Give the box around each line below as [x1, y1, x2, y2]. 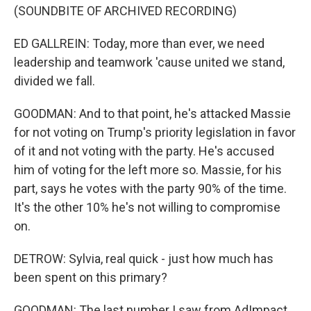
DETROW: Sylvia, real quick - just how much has [14, 251, 274, 266]
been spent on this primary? [14, 270, 167, 285]
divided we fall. [14, 74, 95, 88]
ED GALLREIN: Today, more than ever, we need [14, 36, 264, 51]
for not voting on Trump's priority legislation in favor [14, 125, 296, 140]
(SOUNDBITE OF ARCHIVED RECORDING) [14, 3, 237, 18]
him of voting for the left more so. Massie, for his [14, 162, 282, 177]
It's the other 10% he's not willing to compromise [14, 200, 280, 215]
